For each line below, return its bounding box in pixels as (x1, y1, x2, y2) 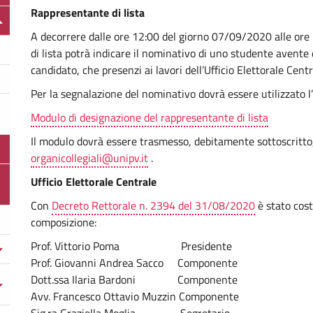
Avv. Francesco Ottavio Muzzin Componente (31, 288, 239, 305)
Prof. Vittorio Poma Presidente (31, 238, 232, 254)
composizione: (31, 214, 96, 231)
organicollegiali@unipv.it (31, 150, 148, 166)
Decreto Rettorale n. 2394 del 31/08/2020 (52, 197, 255, 214)
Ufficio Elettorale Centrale (31, 173, 156, 190)
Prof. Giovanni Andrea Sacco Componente (31, 254, 238, 271)
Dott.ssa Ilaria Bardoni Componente (31, 271, 238, 288)
